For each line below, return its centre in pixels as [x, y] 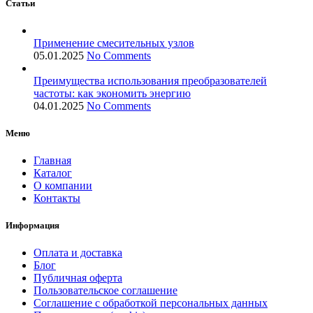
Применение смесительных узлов [114, 43]
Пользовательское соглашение [105, 291]
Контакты [57, 198]
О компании [63, 186]
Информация [32, 226]
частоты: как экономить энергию [112, 93]
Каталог [53, 173]
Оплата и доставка [78, 253]
